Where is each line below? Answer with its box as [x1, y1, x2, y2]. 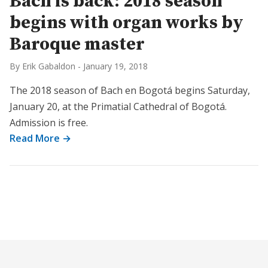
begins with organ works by [10, 11, 243, 34]
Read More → [10, 131, 71, 145]
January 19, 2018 [83, 60, 148, 72]
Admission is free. [10, 115, 88, 129]
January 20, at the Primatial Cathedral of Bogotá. [10, 99, 227, 113]
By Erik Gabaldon [10, 60, 75, 72]
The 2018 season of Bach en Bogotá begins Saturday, [10, 83, 250, 97]
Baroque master [10, 32, 145, 56]
